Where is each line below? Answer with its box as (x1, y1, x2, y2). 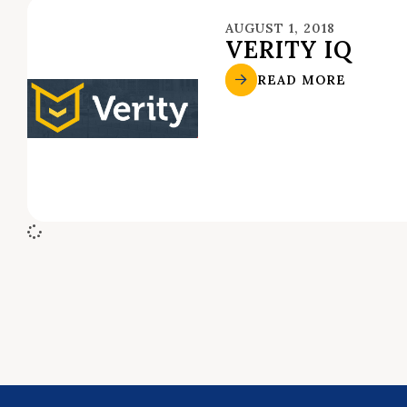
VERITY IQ (225, 35, 353, 65)
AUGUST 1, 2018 (225, 20, 336, 37)
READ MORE (257, 71, 347, 88)
